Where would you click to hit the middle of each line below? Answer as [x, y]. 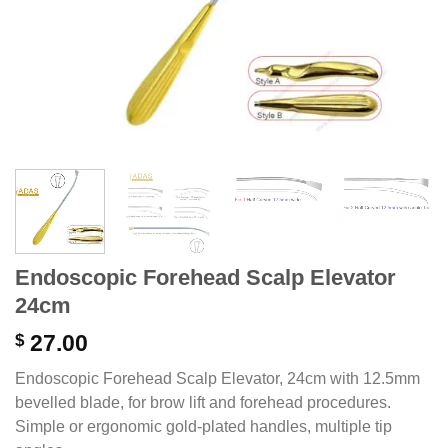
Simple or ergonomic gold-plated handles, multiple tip [203, 426]
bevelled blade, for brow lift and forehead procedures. [203, 402]
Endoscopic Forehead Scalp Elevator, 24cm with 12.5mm [217, 378]
